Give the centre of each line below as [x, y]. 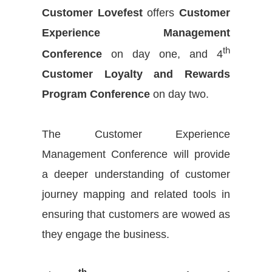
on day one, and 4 [162, 54]
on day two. [179, 94]
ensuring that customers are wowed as [136, 214]
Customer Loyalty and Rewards [136, 74]
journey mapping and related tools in [136, 194]
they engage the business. [106, 234]
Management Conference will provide [136, 154]
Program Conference [96, 94]
